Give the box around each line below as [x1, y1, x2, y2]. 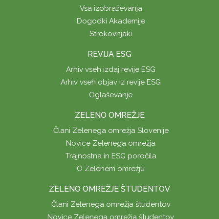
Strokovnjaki [89, 29, 132, 38]
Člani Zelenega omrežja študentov [51, 199, 171, 209]
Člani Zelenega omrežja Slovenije [53, 126, 169, 135]
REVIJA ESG [88, 49, 131, 59]
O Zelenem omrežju [77, 164, 145, 173]
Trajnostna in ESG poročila [65, 151, 156, 160]
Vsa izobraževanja [79, 3, 142, 13]
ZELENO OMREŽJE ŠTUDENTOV [49, 184, 170, 194]
